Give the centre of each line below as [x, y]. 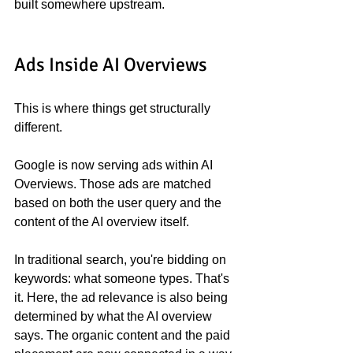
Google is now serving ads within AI [115, 165]
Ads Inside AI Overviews [111, 65]
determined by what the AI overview [115, 316]
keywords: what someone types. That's [123, 279]
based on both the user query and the [119, 203]
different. [38, 127]
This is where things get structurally [114, 108]
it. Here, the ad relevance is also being [123, 297]
